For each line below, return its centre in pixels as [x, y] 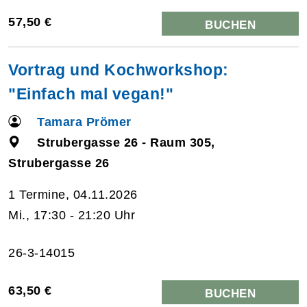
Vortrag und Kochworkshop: [119, 70]
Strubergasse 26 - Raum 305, [126, 142]
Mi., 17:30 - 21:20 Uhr [72, 215]
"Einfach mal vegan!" [91, 94]
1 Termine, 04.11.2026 [73, 194]
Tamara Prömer [84, 122]
